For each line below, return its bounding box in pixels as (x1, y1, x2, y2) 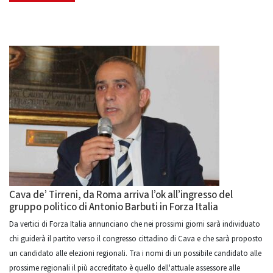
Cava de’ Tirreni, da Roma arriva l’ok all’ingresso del (9, 188, 233, 202)
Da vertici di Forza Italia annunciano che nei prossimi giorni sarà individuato (9, 219, 260, 230)
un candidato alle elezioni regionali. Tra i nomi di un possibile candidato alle (9, 248, 261, 259)
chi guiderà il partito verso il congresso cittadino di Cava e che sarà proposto (9, 233, 263, 244)
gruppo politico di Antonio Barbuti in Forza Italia (9, 200, 218, 214)
